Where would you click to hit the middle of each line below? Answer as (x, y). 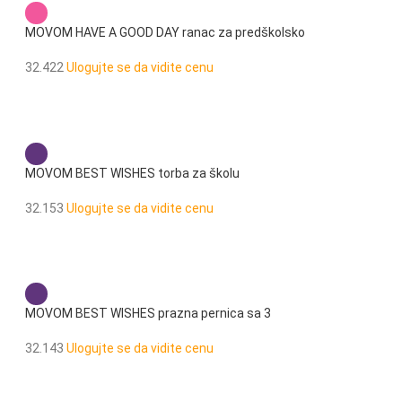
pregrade (51, 330)
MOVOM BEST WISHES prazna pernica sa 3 (148, 313)
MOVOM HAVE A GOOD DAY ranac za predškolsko (165, 32)
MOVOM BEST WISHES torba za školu (132, 173)
